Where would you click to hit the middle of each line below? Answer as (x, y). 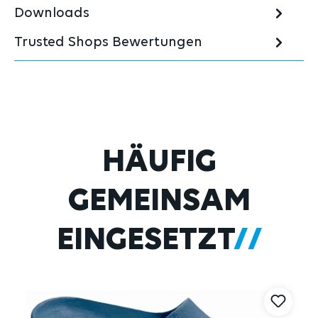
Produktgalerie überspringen (93, 152)
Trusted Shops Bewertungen (108, 42)
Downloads (52, 13)
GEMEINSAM (159, 202)
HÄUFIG (159, 163)
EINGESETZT (145, 241)
